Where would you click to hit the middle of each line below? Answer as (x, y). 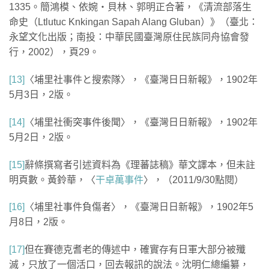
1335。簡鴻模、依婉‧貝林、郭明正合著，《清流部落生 (130, 7)
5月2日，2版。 (41, 137)
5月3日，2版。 (41, 95)
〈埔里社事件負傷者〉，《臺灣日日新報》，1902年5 (139, 207)
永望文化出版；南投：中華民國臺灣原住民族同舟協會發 (129, 37)
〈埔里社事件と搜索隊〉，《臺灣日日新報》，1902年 (141, 80)
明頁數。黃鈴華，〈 (52, 180)
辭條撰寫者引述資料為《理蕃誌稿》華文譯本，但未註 (140, 165)
